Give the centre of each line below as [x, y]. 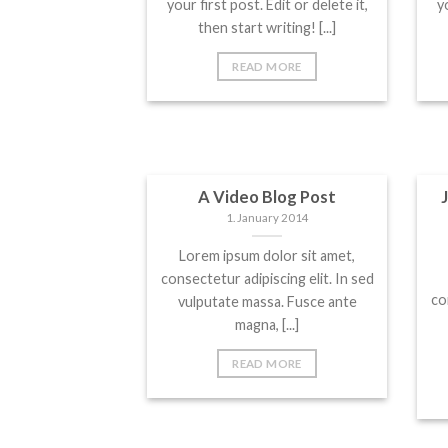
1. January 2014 [267, 218]
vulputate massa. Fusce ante [267, 301]
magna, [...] [267, 324]
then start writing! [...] [267, 27]
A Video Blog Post [267, 196]
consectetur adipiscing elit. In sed [267, 278]
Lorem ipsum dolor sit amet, [267, 255]
